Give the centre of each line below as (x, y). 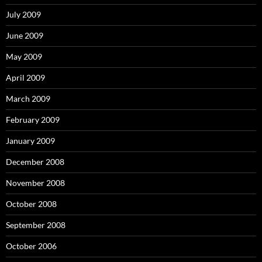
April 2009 (25, 77)
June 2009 (25, 35)
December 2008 (35, 162)
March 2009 (28, 99)
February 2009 (33, 120)
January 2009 (30, 141)
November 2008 (35, 183)
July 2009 (23, 14)
